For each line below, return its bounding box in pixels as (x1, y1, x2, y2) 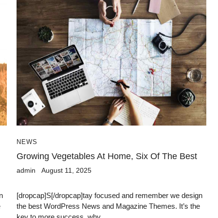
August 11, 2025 (41, 166, 91, 174)
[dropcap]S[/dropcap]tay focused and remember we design (17, 191, 202, 200)
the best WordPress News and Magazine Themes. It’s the (17, 201, 200, 210)
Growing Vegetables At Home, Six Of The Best (17, 151, 197, 161)
